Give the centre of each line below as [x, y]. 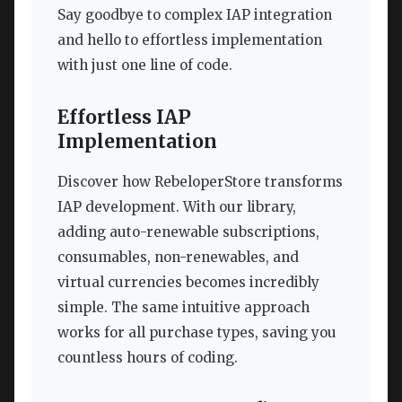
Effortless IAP [124, 118]
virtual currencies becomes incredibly [188, 282]
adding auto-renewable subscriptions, [188, 232]
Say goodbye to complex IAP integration [195, 15]
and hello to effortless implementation [190, 40]
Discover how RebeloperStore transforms [200, 181]
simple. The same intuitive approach [184, 307]
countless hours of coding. [148, 357]
